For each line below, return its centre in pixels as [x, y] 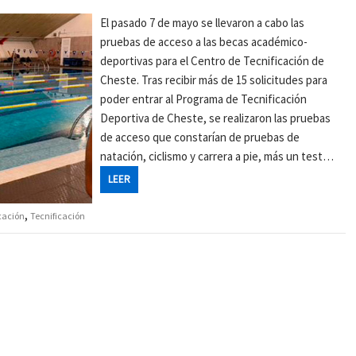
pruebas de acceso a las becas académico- [204, 42]
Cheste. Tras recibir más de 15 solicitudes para [214, 80]
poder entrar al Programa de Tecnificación [204, 99]
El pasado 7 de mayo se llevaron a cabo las [203, 23]
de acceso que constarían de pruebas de [200, 137]
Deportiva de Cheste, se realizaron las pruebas [216, 118]
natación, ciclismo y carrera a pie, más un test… [217, 156]
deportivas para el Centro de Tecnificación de [213, 61]
